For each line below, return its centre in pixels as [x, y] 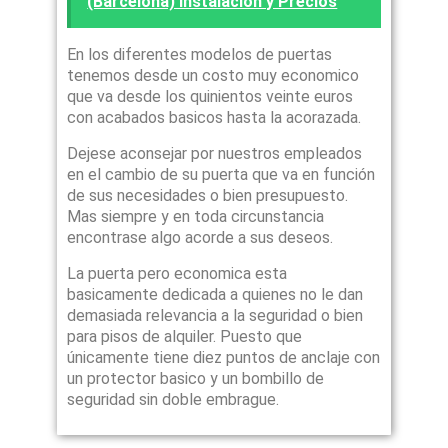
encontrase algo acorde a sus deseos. [200, 237]
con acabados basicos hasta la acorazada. [214, 117]
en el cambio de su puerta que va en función [221, 174]
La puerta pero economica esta [177, 273]
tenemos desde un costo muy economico [213, 75]
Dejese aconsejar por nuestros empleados [215, 153]
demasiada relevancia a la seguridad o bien [215, 315]
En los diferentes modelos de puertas [200, 54]
